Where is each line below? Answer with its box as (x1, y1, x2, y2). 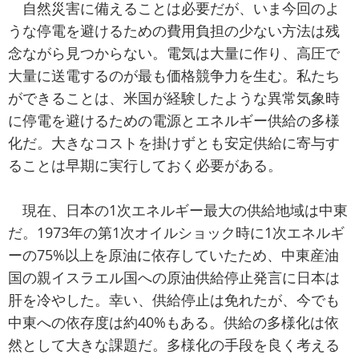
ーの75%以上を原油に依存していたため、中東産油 (8, 245, 339, 265)
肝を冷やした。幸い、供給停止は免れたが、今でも (8, 290, 340, 310)
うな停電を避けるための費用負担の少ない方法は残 (8, 21, 340, 41)
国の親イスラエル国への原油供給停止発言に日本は (8, 268, 340, 288)
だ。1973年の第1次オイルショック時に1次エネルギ (8, 223, 345, 243)
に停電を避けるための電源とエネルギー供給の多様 (8, 111, 340, 131)
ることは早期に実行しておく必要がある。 (8, 155, 282, 175)
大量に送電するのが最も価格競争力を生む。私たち (8, 66, 340, 86)
